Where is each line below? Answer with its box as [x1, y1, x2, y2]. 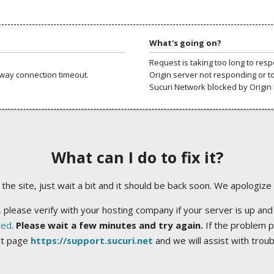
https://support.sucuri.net [30, 234, 153, 246]
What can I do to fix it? [51, 147, 223, 168]
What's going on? [149, 37, 221, 48]
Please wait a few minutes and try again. [15, 219, 203, 231]
